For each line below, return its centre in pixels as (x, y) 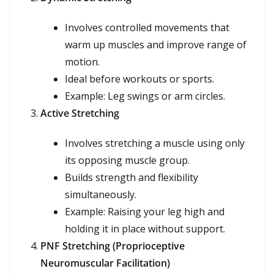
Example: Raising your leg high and (145, 211)
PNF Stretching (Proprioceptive (113, 246)
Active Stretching (80, 113)
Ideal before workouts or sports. (139, 79)
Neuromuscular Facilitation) (105, 263)
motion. (82, 61)
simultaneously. (101, 194)
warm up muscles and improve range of (156, 44)
